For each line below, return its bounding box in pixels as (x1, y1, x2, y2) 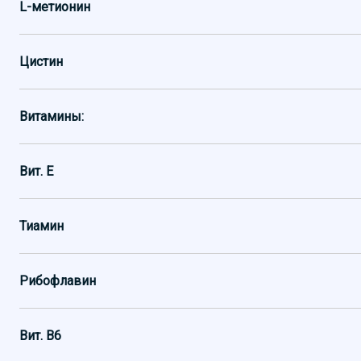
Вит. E (19, 164, 53, 179)
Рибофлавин (19, 273, 96, 288)
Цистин (19, 54, 63, 69)
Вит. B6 (19, 328, 61, 343)
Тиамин (19, 218, 64, 234)
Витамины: (19, 109, 84, 124)
